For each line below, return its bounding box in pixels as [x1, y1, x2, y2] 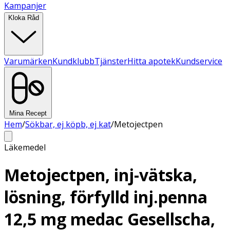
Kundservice [176, 55, 222, 67]
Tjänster [94, 55, 127, 67]
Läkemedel [4, 142, 46, 153]
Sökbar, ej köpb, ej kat [25, 119, 111, 130]
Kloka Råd [8, 14, 39, 22]
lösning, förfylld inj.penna [4, 186, 207, 208]
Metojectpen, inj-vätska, [4, 164, 197, 186]
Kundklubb [52, 55, 94, 67]
